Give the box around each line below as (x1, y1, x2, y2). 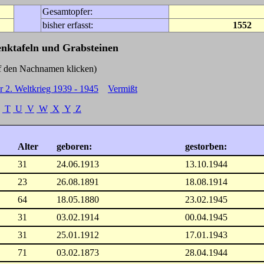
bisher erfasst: (42, 20, 93, 30)
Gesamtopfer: (42, 6, 93, 16)
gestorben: (185, 141, 227, 151)
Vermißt (108, 84, 137, 94)
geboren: (57, 141, 92, 151)
